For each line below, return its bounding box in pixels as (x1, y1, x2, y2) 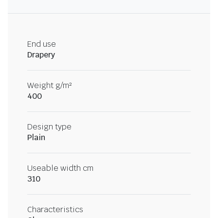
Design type (27, 122, 72, 132)
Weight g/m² (27, 80, 72, 91)
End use (27, 39, 56, 50)
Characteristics (27, 204, 83, 215)
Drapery (27, 50, 55, 60)
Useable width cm (27, 163, 93, 174)
